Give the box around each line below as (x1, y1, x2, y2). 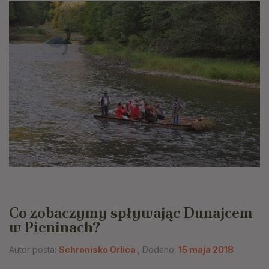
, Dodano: (138, 244, 178, 255)
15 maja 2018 (178, 244, 234, 255)
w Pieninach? (9, 217, 100, 237)
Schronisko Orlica (59, 244, 138, 255)
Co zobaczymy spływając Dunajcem (9, 203, 253, 222)
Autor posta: (9, 244, 59, 255)
